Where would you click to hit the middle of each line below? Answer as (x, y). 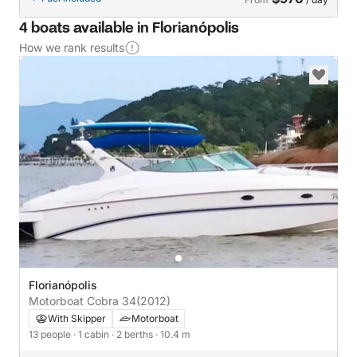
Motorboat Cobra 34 (82, 301)
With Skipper (77, 318)
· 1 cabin (92, 334)
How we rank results (72, 47)
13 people (51, 334)
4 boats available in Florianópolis (129, 28)
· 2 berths (133, 334)
